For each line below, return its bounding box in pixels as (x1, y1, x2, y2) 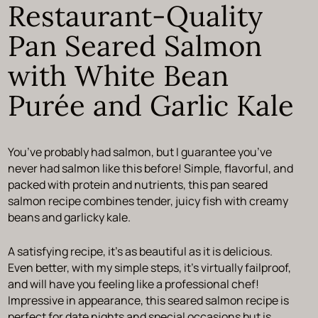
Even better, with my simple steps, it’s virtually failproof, (7, 260, 291, 276)
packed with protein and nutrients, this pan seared (7, 177, 268, 193)
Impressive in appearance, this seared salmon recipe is (7, 292, 289, 309)
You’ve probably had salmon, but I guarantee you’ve (7, 144, 272, 160)
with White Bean (7, 57, 229, 94)
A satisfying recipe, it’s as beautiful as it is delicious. (7, 243, 273, 260)
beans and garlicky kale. (7, 209, 133, 226)
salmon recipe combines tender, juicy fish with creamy (7, 193, 288, 209)
